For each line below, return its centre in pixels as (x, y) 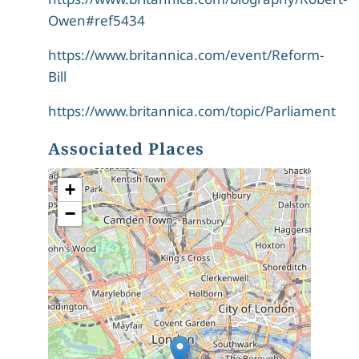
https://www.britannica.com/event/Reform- (186, 55)
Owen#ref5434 (97, 21)
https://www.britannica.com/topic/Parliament (192, 111)
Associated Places (126, 149)
